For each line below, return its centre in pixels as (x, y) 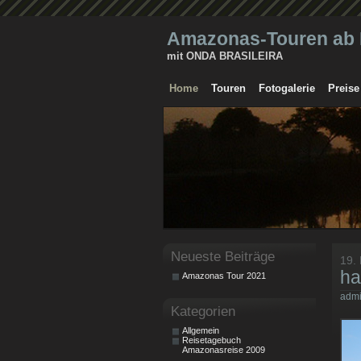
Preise (344, 88)
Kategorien (203, 311)
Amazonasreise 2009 (224, 350)
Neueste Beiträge (223, 256)
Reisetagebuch (212, 340)
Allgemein (201, 330)
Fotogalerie (287, 88)
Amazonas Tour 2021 (224, 276)
